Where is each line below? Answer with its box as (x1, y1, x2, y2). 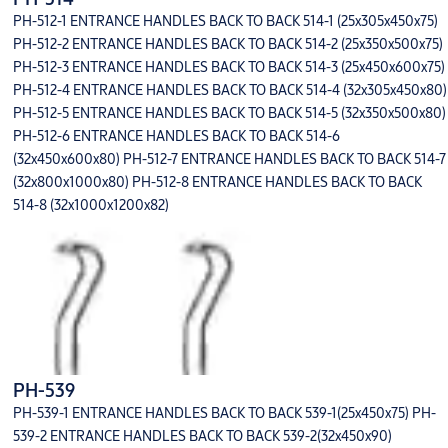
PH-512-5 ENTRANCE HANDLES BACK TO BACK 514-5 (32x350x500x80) (12, 104, 446, 123)
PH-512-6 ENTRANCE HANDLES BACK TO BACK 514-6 (12, 127, 340, 146)
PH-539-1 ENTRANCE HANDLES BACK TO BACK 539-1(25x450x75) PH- (12, 404, 436, 423)
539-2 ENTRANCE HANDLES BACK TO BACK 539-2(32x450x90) (12, 427, 392, 446)
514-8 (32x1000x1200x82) (12, 196, 169, 215)
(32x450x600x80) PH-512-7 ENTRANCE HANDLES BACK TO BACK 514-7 (12, 150, 446, 169)
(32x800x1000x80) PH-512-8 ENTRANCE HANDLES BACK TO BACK (12, 173, 422, 192)
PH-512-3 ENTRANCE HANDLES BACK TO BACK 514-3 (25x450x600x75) (12, 58, 445, 77)
